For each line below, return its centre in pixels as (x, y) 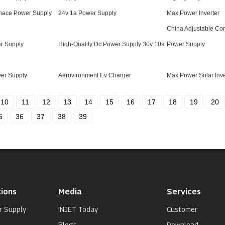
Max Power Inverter (193, 13)
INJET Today (78, 209)
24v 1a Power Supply (87, 13)
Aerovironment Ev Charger (95, 75)
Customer (182, 209)
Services (184, 192)
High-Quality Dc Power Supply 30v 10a (111, 44)
